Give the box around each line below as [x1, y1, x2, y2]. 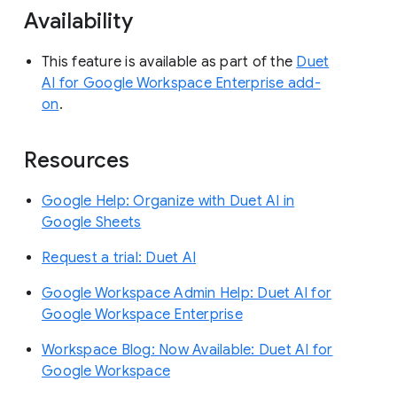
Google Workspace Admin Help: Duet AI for [42, 284, 331, 302]
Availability [24, 7, 138, 35]
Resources [24, 146, 135, 174]
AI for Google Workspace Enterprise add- [42, 74, 321, 92]
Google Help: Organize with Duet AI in [42, 191, 295, 210]
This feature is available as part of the [42, 52, 297, 71]
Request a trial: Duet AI [42, 248, 196, 267]
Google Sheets [42, 213, 142, 231]
